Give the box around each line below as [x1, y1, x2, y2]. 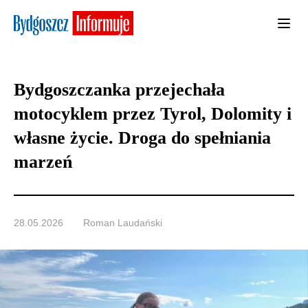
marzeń [14, 152, 72, 173]
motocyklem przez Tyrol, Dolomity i [14, 104, 291, 124]
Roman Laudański [83, 217, 162, 229]
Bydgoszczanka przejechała [14, 80, 225, 100]
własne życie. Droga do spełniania [14, 128, 271, 148]
